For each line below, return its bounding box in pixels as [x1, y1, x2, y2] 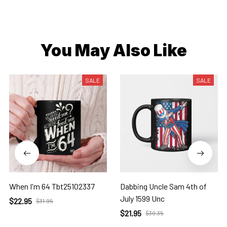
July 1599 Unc [120, 194, 165, 204]
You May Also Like [40, 41, 187, 61]
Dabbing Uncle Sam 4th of [120, 181, 207, 192]
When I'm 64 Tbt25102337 [9, 181, 95, 192]
